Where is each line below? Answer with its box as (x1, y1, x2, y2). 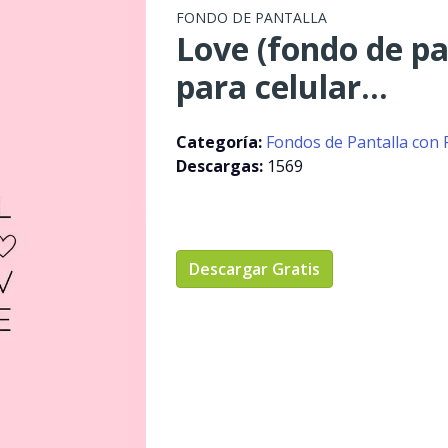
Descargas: (175, 155, 267, 177)
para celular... (175, 65, 388, 108)
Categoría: (175, 131, 266, 153)
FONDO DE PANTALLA (175, 8, 327, 27)
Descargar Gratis (188, 258, 320, 280)
